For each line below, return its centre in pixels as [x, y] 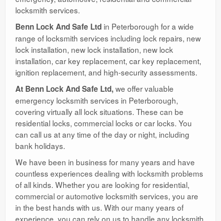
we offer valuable [144, 88]
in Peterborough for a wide [148, 26]
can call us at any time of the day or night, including [102, 134]
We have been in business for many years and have [105, 162]
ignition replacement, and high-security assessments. [106, 72]
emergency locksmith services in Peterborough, [97, 100]
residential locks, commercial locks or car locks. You [104, 123]
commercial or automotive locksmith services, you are [107, 196]
